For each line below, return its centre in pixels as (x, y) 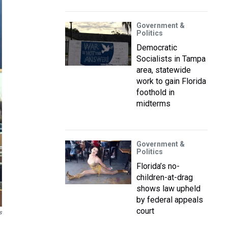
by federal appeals (170, 200)
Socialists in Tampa (171, 59)
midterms (153, 104)
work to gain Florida (171, 81)
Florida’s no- (158, 166)
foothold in (155, 92)
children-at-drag (165, 177)
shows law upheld (168, 189)
